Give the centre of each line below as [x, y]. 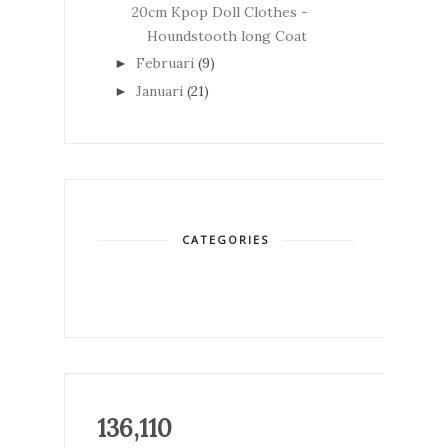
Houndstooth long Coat [226, 35]
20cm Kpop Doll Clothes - [219, 11]
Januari [159, 90]
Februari [164, 63]
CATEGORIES [225, 239]
